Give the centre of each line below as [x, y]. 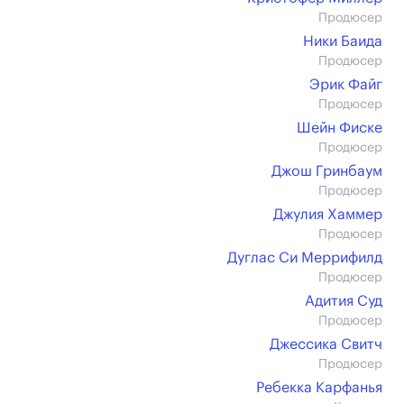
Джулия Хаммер [328, 215]
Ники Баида [343, 41]
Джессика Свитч [326, 344]
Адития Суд [344, 301]
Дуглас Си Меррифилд [305, 258]
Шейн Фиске [340, 128]
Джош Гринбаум [327, 171]
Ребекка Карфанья [319, 388]
